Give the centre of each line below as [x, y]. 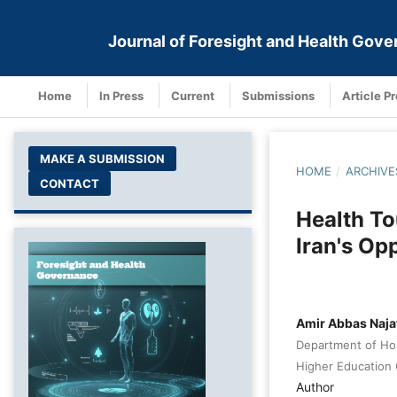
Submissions [278, 95]
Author [315, 386]
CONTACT [70, 183]
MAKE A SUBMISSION [103, 158]
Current [193, 95]
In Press [121, 95]
